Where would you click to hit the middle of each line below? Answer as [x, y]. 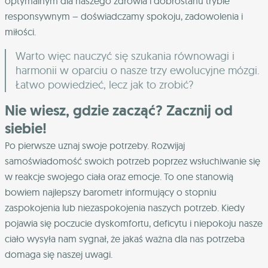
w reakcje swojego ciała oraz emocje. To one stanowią [119, 177]
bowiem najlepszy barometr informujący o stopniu [111, 192]
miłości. [22, 32]
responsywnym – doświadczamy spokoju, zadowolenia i [124, 16]
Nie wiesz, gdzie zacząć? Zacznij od [119, 111]
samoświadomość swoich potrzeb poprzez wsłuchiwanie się [133, 161]
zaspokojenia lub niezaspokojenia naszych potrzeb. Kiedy [125, 208]
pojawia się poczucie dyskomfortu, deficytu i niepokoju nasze [134, 223]
